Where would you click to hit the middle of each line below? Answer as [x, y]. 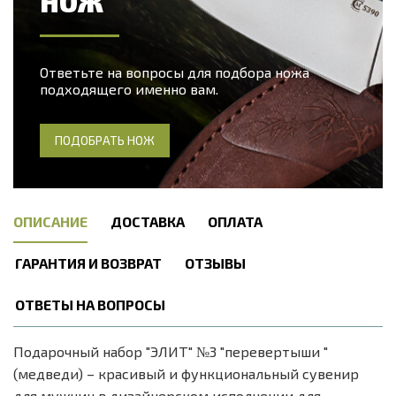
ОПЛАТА [235, 221]
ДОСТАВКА [148, 221]
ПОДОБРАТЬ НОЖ [105, 140]
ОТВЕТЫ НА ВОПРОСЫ [90, 304]
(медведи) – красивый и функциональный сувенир [186, 373]
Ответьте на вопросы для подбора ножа [175, 72]
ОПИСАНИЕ [50, 221]
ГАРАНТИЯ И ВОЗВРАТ [88, 263]
